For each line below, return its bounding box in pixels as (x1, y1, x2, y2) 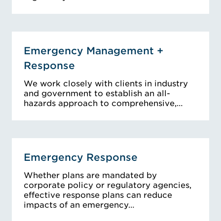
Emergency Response (24, 151, 138, 164)
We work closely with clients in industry (24, 79, 188, 89)
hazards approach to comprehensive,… (24, 99, 183, 109)
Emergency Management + (24, 45, 163, 57)
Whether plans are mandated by (24, 171, 157, 181)
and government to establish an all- (24, 89, 170, 99)
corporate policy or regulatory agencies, (24, 181, 191, 190)
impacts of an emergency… (24, 200, 135, 210)
